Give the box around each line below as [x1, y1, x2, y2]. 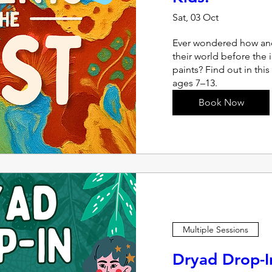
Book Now [198, 97, 244, 108]
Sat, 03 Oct [172, 12, 219, 23]
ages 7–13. [172, 77, 217, 89]
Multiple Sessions [183, 223, 248, 235]
